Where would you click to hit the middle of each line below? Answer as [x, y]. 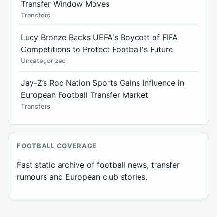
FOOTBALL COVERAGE [57, 146]
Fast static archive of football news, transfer [98, 165]
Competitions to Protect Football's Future [97, 50]
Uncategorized [43, 61]
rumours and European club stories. [82, 177]
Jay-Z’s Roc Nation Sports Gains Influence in [102, 83]
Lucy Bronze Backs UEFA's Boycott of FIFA [99, 38]
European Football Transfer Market [85, 95]
